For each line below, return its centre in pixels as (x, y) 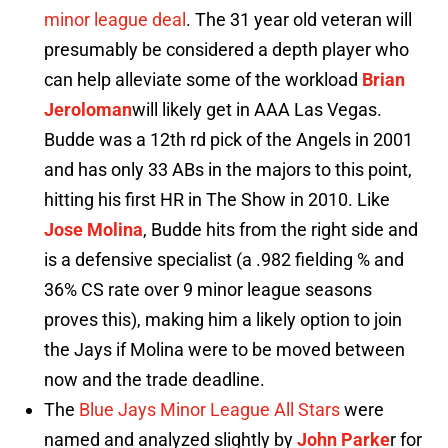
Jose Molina (93, 230)
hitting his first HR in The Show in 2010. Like (217, 200)
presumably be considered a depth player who (226, 50)
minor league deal (115, 20)
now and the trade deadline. (154, 380)
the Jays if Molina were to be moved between (224, 350)
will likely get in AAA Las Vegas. (257, 110)
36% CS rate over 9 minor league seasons (208, 290)
